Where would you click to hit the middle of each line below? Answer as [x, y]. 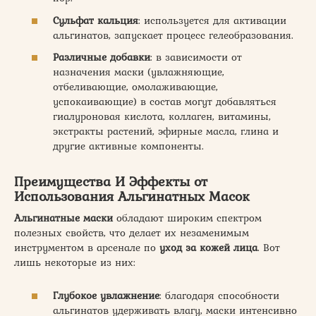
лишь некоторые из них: [75, 262]
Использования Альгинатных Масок [132, 196]
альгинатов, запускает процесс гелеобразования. [173, 35]
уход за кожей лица [208, 248]
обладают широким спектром [187, 218]
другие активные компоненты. [128, 146]
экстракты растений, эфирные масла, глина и [166, 131]
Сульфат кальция [96, 20]
